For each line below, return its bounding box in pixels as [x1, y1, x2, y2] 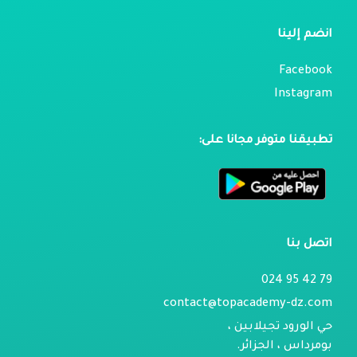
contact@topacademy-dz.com [163, 298, 332, 312]
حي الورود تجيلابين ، [228, 321, 332, 335]
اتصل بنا [286, 238, 332, 252]
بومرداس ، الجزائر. [237, 340, 332, 354]
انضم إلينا [277, 29, 332, 42]
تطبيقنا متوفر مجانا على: [198, 135, 332, 148]
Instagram [274, 88, 332, 102]
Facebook [279, 65, 332, 79]
